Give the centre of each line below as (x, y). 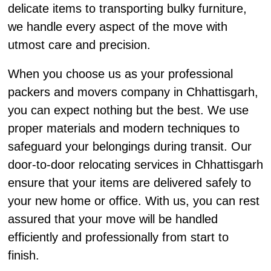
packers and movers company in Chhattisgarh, (133, 92)
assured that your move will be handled (113, 219)
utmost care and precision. (79, 45)
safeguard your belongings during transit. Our (129, 146)
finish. (23, 255)
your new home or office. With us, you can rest (133, 201)
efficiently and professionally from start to (118, 237)
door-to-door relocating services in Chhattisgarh (135, 164)
